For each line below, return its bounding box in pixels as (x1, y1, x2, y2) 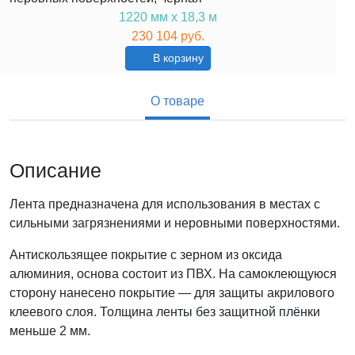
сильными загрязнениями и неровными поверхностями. (10, 216, 340, 231)
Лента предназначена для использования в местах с (10, 197, 320, 212)
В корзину (150, 52, 204, 65)
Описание (10, 159, 101, 182)
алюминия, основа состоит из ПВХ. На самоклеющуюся (10, 267, 337, 281)
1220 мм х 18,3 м (119, 10, 217, 25)
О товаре (151, 94, 204, 109)
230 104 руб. (132, 29, 204, 44)
